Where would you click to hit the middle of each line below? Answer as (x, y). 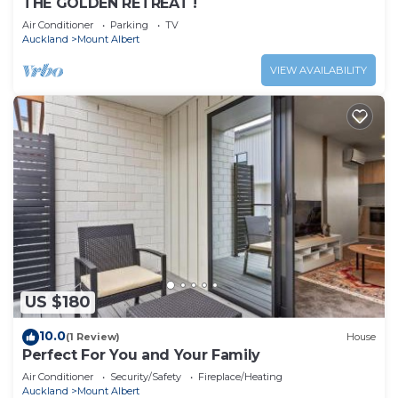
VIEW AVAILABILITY (318, 71)
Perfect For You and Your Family (142, 354)
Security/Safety (146, 376)
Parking (129, 25)
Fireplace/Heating (240, 376)
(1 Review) (93, 337)
